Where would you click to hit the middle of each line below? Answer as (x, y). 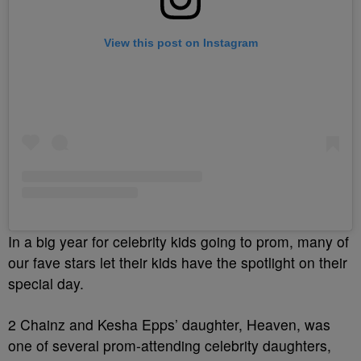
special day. (46, 283)
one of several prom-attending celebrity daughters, (170, 345)
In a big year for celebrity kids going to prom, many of (178, 241)
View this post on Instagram (180, 42)
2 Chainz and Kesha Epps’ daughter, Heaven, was (169, 324)
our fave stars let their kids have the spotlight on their (178, 262)
